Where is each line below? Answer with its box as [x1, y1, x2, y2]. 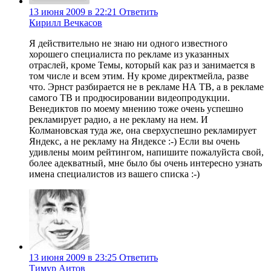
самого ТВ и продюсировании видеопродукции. [29, 93, 230, 103]
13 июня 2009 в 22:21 [29, 7, 117, 18]
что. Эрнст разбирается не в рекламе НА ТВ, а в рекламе [29, 82, 264, 93]
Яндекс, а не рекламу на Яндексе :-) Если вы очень [29, 136, 240, 147]
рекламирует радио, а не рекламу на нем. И [29, 114, 208, 125]
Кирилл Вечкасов [29, 18, 102, 28]
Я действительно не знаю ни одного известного [29, 38, 227, 49]
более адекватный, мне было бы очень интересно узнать [29, 158, 262, 169]
